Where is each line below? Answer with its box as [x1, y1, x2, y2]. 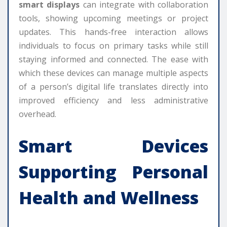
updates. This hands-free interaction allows [19, 26, 208, 37]
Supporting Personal [19, 160, 208, 183]
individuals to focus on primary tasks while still [19, 40, 208, 51]
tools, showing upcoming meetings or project [19, 12, 208, 24]
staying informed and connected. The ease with [19, 53, 208, 65]
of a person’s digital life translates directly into [19, 81, 208, 92]
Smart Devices [19, 134, 208, 158]
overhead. [19, 108, 56, 120]
